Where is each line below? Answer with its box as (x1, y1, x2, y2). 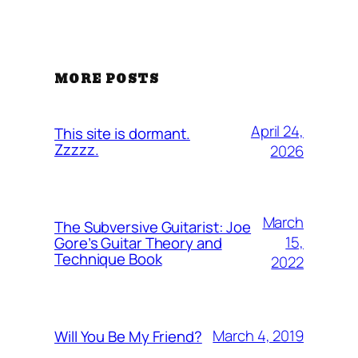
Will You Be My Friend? (54, 325, 202, 347)
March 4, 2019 (213, 325, 304, 347)
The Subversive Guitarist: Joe (54, 216, 252, 237)
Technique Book (54, 248, 162, 269)
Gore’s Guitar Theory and (54, 232, 222, 253)
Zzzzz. (54, 138, 99, 160)
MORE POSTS (54, 70, 159, 88)
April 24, (250, 120, 304, 141)
